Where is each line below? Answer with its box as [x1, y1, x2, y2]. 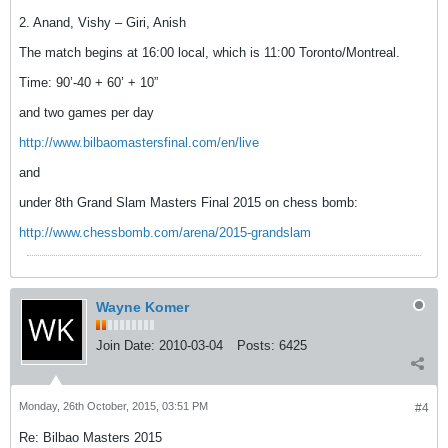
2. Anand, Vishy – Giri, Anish [19, 15, 186, 30]
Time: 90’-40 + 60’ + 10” [19, 75, 158, 90]
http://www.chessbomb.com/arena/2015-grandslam [19, 225, 311, 240]
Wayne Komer [96, 299, 189, 315]
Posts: [237, 338, 275, 353]
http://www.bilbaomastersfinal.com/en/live [19, 135, 259, 150]
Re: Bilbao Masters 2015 [19, 430, 162, 445]
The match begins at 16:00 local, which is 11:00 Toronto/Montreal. [19, 45, 400, 60]
